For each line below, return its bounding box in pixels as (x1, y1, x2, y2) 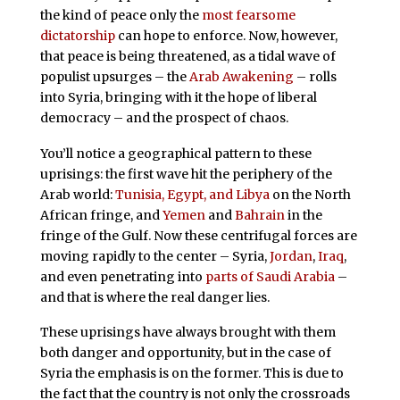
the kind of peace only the (39, 6, 202, 23)
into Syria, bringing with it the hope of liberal (39, 88, 317, 105)
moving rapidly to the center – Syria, (39, 247, 270, 264)
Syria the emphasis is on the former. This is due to (39, 365, 344, 382)
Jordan (269, 247, 312, 264)
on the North (269, 186, 351, 203)
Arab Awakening (188, 68, 294, 85)
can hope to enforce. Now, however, (114, 27, 337, 44)
